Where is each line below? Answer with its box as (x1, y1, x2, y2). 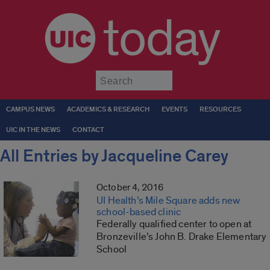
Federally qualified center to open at (96, 218, 252, 231)
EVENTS (162, 105, 187, 114)
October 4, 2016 (96, 181, 164, 194)
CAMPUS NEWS (6, 105, 55, 114)
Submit (172, 70, 203, 81)
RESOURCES (199, 105, 241, 114)
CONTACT (72, 125, 104, 134)
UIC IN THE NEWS (6, 125, 60, 134)
